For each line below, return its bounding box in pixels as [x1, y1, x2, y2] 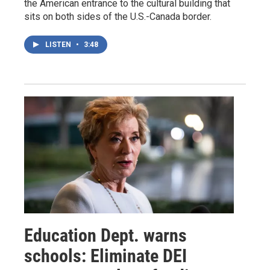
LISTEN [45, 40, 73, 49]
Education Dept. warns [24, 224, 187, 246]
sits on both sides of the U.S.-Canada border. [24, 10, 212, 22]
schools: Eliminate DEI [24, 245, 187, 266]
